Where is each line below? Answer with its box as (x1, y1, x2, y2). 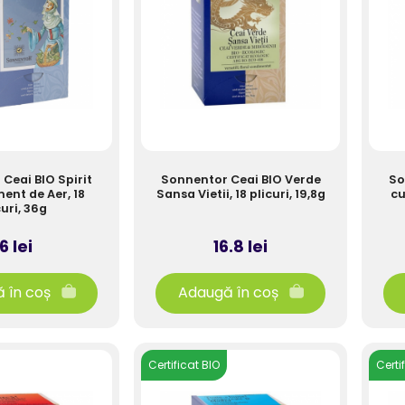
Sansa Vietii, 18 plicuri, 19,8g (155, 186, 325, 202)
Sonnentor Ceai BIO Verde (160, 172, 321, 187)
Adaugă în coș (177, 282, 278, 304)
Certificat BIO (148, 357, 220, 372)
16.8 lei (213, 235, 268, 258)
